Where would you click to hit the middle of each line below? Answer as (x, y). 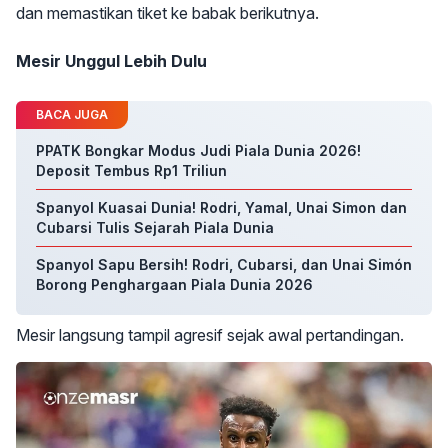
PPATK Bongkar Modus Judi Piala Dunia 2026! (198, 150)
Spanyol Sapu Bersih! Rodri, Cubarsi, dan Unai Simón (224, 264)
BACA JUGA (72, 114)
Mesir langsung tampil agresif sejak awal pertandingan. (210, 335)
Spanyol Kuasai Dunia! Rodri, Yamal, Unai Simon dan (221, 207)
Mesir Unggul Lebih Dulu (111, 61)
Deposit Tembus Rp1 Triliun (131, 170)
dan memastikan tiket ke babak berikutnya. (167, 13)
